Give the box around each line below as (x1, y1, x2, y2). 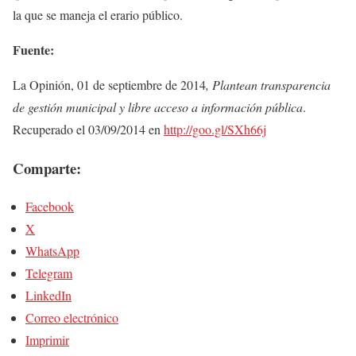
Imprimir (25, 331, 69, 349)
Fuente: (13, 41, 54, 59)
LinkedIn (25, 287, 72, 304)
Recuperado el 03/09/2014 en (13, 121, 164, 137)
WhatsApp (25, 242, 79, 260)
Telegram (25, 265, 72, 282)
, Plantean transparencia (206, 76, 331, 93)
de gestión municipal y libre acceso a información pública (13, 99, 303, 115)
